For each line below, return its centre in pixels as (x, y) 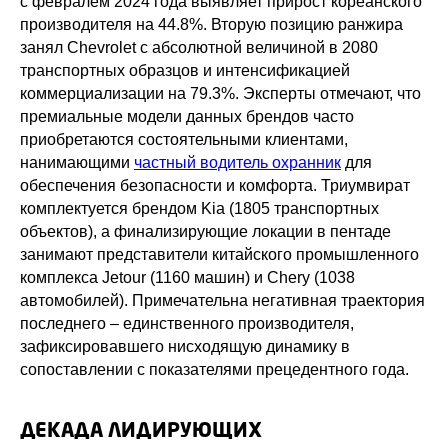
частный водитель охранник (237, 163)
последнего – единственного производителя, (187, 324)
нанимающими (77, 163)
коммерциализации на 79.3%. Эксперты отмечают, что (220, 94)
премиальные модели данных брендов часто (187, 117)
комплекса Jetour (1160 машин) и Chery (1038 (187, 278)
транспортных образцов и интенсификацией (185, 71)
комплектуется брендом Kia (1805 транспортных (199, 209)
